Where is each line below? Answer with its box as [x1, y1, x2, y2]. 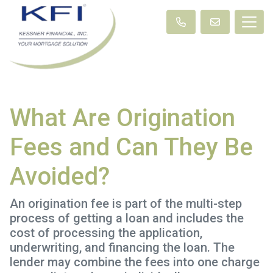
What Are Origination [10, 103, 235, 132]
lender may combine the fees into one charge [10, 254, 260, 269]
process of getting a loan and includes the [10, 210, 244, 225]
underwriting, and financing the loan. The [10, 239, 235, 255]
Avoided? [10, 161, 110, 191]
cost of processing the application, [10, 225, 202, 240]
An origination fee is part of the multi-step [10, 196, 242, 211]
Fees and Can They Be [10, 132, 253, 161]
